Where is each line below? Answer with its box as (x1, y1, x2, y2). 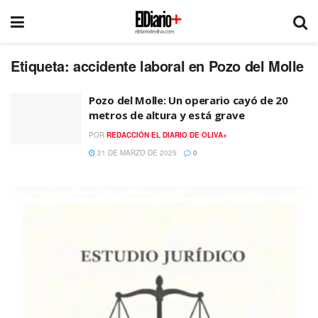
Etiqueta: (11, 55, 73, 76)
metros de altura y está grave (89, 108, 245, 122)
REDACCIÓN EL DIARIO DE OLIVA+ (106, 130, 227, 140)
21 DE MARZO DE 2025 (95, 148, 177, 158)
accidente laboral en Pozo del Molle (73, 55, 305, 76)
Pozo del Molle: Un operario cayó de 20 (89, 93, 288, 107)
